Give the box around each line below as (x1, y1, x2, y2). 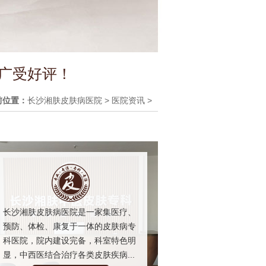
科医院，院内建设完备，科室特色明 (3, 235, 136, 245)
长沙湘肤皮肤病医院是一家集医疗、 (3, 207, 136, 217)
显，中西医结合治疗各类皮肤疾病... (3, 249, 135, 259)
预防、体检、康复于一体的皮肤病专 (3, 221, 136, 231)
